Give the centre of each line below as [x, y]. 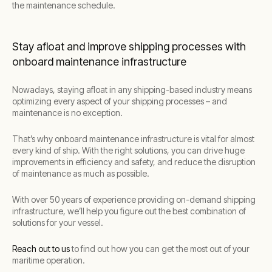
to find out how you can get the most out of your [160, 249]
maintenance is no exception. [67, 113]
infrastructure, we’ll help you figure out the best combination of [129, 211]
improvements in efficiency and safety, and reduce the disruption [134, 162]
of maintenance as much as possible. [81, 173]
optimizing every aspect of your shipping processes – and [120, 101]
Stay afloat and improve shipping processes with [129, 46]
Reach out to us [41, 249]
